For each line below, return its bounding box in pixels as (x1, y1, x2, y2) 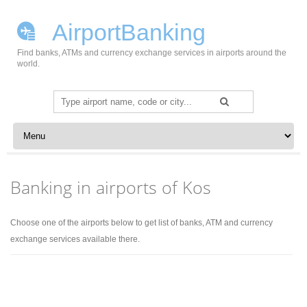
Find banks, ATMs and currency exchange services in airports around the (17, 48, 286, 58)
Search (53, 93, 84, 103)
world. (17, 59, 40, 69)
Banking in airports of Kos (10, 175, 212, 199)
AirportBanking (47, 19, 206, 45)
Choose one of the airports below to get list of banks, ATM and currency (10, 218, 273, 228)
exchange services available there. (10, 234, 140, 244)
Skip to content (10, 122, 75, 133)
